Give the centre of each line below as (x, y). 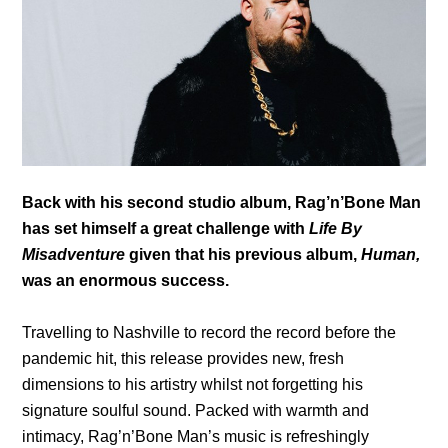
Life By (336, 228)
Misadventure (74, 254)
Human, (391, 254)
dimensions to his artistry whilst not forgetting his (193, 384)
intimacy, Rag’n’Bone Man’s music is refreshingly (196, 436)
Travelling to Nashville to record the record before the (209, 332)
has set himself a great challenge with (166, 228)
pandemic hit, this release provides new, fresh (183, 358)
